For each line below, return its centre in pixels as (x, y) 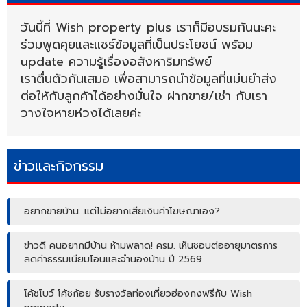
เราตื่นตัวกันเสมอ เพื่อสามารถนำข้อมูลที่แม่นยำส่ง (149, 78)
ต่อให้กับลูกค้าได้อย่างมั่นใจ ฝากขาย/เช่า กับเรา (144, 96)
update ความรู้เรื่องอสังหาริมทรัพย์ (116, 61)
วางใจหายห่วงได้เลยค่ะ (81, 113)
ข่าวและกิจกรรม (59, 165)
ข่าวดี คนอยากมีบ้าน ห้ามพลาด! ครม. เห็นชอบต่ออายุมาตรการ (151, 245)
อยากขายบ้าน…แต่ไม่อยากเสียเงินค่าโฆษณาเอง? (122, 211)
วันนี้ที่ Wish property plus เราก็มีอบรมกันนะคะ (148, 27)
